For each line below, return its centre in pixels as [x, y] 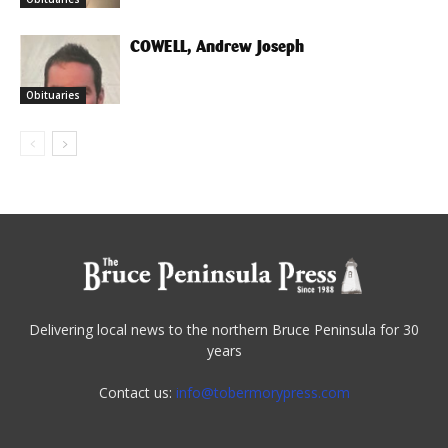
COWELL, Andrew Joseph [217, 46]
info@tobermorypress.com [262, 393]
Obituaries [53, 94]
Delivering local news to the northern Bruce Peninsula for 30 [224, 330]
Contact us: [137, 393]
